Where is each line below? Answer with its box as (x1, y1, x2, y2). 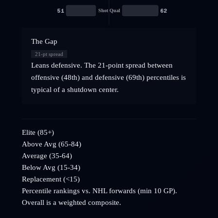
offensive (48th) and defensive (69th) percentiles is (31, 73, 186, 82)
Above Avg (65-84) (22, 140, 81, 148)
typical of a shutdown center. (31, 86, 119, 94)
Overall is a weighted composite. (22, 199, 121, 207)
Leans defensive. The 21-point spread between (31, 61, 173, 70)
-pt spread (40, 51, 63, 57)
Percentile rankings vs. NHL (22, 187, 109, 195)
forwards (109, 187, 136, 195)
